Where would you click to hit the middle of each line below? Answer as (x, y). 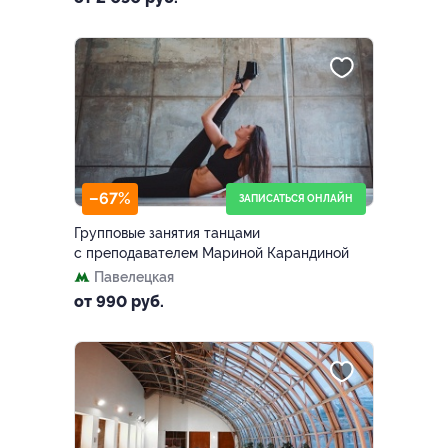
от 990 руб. (119, 301)
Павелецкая (134, 276)
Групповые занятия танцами (167, 232)
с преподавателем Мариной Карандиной (211, 252)
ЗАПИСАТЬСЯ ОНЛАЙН (296, 198)
